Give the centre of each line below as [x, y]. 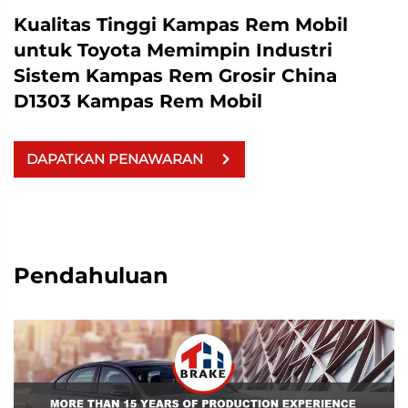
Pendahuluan [91, 275]
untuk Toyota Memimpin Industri [173, 50]
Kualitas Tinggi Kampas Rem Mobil [181, 24]
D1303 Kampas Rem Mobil [138, 101]
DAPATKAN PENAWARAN [115, 159]
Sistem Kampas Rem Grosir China [175, 75]
